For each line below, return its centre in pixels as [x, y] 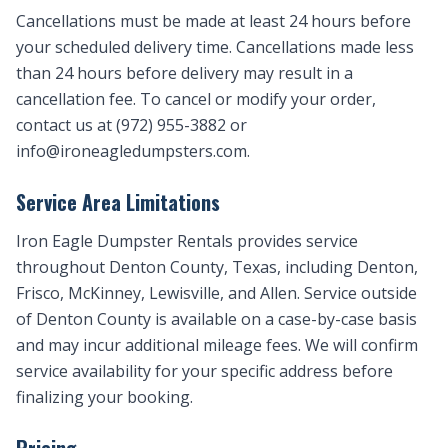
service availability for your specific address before [204, 371]
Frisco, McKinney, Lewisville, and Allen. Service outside [216, 293]
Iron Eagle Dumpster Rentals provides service [187, 241]
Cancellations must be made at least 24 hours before [213, 21]
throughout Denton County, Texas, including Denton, [217, 267]
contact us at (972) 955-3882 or [131, 125]
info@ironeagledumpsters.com [131, 151]
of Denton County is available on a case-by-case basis [216, 319]
